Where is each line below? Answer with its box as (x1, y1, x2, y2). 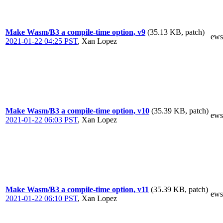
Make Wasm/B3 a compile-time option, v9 (5, 28, 145, 36)
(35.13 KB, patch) (147, 28, 205, 36)
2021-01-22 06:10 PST (5, 194, 78, 203)
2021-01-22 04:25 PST (5, 37, 78, 45)
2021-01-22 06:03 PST (5, 115, 78, 124)
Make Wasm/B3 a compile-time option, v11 (5, 185, 149, 194)
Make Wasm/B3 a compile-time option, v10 (5, 107, 149, 115)
